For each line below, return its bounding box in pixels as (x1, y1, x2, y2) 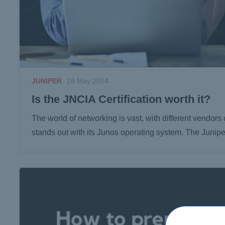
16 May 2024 (67, 77, 109, 85)
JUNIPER (32, 77, 62, 85)
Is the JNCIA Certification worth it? (32, 92, 211, 105)
